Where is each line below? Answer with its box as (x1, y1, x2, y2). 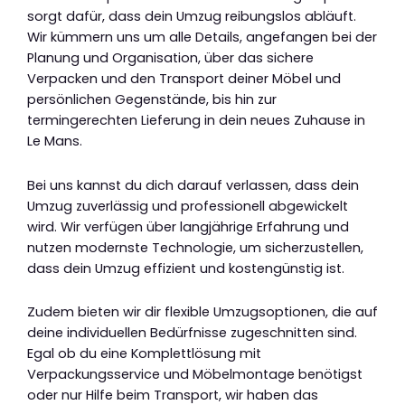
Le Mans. (27, 132, 82, 151)
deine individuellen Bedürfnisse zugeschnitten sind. (27, 324, 357, 343)
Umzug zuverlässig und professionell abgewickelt (27, 196, 348, 215)
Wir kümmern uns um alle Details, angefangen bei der (27, 28, 377, 47)
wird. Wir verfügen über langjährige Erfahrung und (27, 217, 349, 236)
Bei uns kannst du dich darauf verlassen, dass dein (27, 175, 359, 194)
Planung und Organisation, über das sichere (27, 49, 314, 68)
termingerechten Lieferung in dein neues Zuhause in (27, 111, 365, 130)
